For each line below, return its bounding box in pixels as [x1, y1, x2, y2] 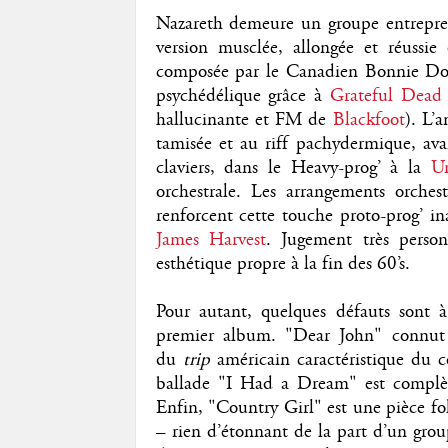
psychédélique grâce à [155, 83, 331, 108]
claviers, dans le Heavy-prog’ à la [155, 155, 431, 180]
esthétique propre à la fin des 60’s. [155, 251, 410, 276]
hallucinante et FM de [155, 107, 333, 132]
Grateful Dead [330, 83, 443, 108]
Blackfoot [332, 107, 405, 132]
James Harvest [155, 227, 266, 252]
